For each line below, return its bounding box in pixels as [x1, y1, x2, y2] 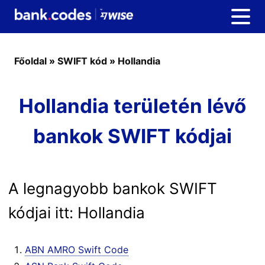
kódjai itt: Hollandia [8, 203, 145, 222]
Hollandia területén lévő [19, 94, 246, 118]
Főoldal [14, 55, 47, 67]
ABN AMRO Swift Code [25, 244, 128, 256]
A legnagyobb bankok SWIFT [8, 179, 217, 198]
